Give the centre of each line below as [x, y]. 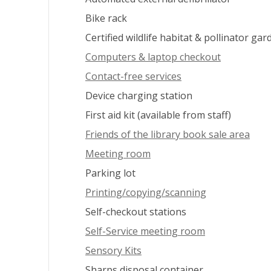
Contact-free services [133, 76]
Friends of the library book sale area [168, 134]
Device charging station [139, 96]
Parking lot [110, 173]
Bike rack [106, 18]
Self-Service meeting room [145, 231]
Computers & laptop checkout [153, 57]
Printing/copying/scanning [146, 192]
